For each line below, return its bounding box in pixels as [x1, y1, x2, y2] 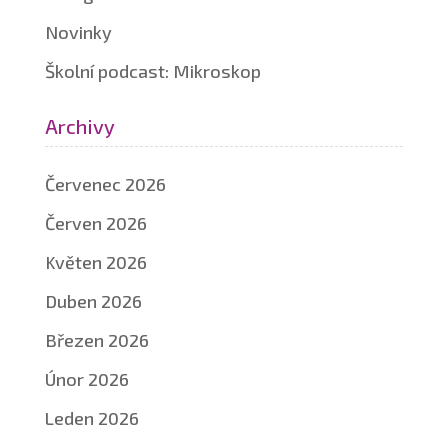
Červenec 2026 [44, 173, 166, 195]
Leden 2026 [44, 407, 139, 429]
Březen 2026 [44, 329, 149, 351]
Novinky [44, 21, 112, 43]
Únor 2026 [44, 368, 129, 390]
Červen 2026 [44, 212, 147, 234]
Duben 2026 [44, 290, 142, 312]
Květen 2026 [44, 251, 147, 273]
